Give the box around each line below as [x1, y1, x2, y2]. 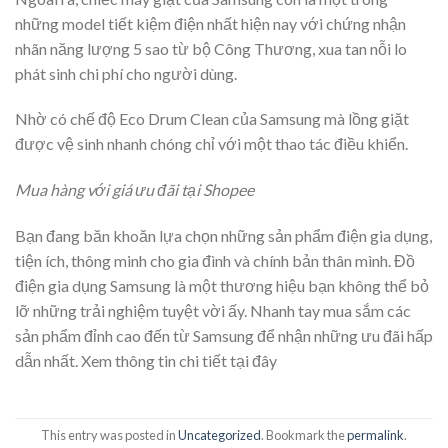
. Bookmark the [261, 427, 347, 444]
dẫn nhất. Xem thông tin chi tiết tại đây [15, 350, 277, 370]
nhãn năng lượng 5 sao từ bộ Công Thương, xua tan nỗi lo [15, 38, 407, 58]
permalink [347, 427, 404, 444]
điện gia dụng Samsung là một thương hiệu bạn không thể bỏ [15, 275, 429, 295]
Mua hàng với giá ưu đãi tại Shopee [15, 180, 254, 200]
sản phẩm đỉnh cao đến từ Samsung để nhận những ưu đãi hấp [15, 325, 433, 345]
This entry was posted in [41, 427, 178, 444]
